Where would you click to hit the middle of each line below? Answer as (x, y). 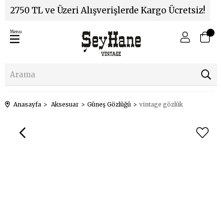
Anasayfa (27, 104)
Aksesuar (65, 104)
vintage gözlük (161, 104)
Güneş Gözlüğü (109, 104)
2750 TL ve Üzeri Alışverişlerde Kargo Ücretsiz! (108, 10)
